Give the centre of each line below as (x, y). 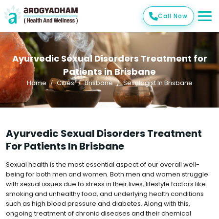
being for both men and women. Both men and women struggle (107, 174)
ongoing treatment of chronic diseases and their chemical (99, 213)
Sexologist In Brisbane (158, 83)
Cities (65, 83)
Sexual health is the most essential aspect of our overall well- (103, 164)
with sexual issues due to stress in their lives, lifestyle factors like (106, 184)
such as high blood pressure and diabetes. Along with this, (98, 204)
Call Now (173, 16)
